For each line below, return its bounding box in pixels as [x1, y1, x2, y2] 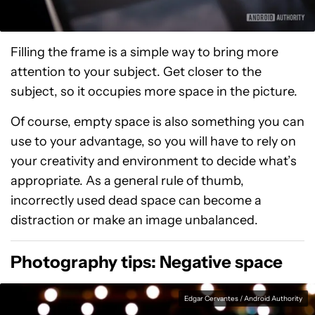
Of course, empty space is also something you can [11, 113, 304, 129]
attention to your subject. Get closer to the [11, 63, 262, 79]
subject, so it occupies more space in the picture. [11, 83, 297, 99]
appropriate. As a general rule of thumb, [11, 172, 244, 188]
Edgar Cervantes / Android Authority [184, 293, 302, 303]
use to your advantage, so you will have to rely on [11, 133, 296, 149]
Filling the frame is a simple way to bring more [11, 44, 278, 60]
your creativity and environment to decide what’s [11, 153, 297, 169]
